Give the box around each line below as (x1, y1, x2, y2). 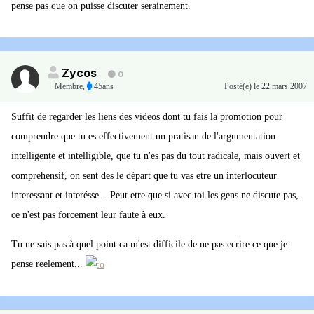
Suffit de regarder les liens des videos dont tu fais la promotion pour (11, 111, 282, 123)
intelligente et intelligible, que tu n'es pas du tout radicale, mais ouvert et (11, 151, 300, 162)
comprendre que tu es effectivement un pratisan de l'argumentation (11, 131, 275, 142)
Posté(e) (224, 81, 254, 92)
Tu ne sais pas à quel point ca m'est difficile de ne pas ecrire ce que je (11, 239, 287, 250)
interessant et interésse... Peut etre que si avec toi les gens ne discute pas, (11, 190, 299, 201)
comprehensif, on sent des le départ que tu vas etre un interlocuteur (11, 170, 277, 182)
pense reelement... (11, 259, 86, 270)
